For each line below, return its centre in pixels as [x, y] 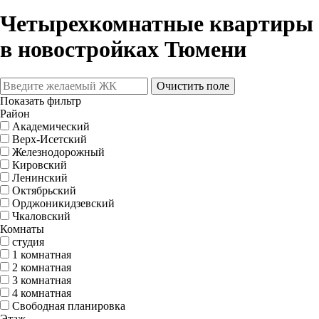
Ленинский [40, 177]
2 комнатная [42, 267]
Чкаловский [41, 216]
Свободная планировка [69, 305]
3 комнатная [42, 280]
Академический [51, 126]
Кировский [40, 164]
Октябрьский [44, 190]
